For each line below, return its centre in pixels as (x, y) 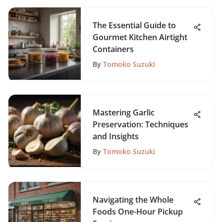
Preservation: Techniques (140, 124)
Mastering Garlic (124, 112)
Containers (113, 49)
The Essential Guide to (134, 25)
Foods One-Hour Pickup (138, 212)
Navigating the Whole (133, 200)
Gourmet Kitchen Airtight (140, 37)
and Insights (116, 136)
